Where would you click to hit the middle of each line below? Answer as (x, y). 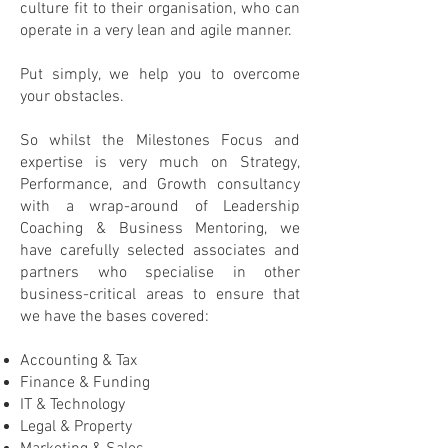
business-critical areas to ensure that (160, 295)
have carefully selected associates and (160, 251)
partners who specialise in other (160, 273)
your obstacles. (72, 97)
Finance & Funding (85, 383)
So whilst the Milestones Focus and (160, 141)
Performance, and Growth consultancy (160, 185)
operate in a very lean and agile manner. (156, 31)
